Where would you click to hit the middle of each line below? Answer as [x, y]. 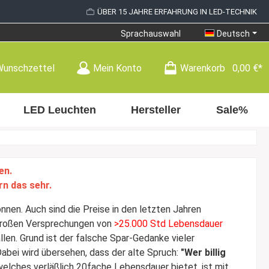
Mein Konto [117, 68]
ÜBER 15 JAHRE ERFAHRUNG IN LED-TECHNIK [177, 11]
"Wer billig [203, 252]
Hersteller [156, 110]
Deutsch [234, 34]
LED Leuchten [59, 110]
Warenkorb [203, 68]
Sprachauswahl [151, 34]
